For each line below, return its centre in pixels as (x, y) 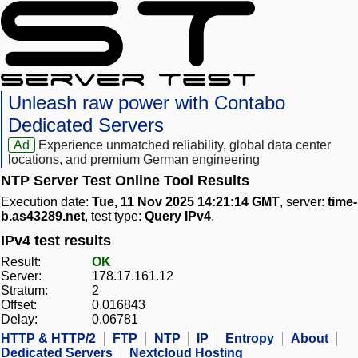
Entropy (250, 339)
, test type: (115, 217)
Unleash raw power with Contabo (147, 103)
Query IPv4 (178, 217)
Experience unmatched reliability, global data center (185, 145)
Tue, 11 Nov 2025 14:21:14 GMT (186, 202)
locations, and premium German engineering (134, 160)
